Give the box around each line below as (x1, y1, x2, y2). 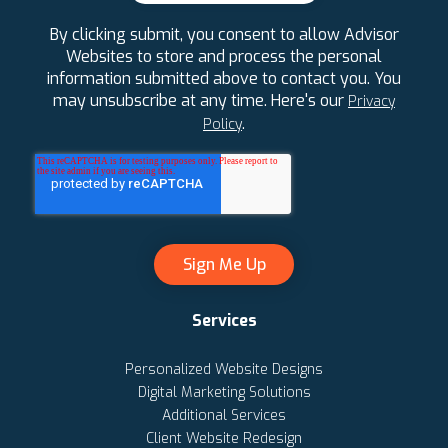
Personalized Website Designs (125, 360, 323, 380)
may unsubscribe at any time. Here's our (53, 90, 348, 112)
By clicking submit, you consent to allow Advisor (49, 24, 399, 46)
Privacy (348, 92, 395, 112)
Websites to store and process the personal (66, 46, 382, 68)
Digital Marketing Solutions (137, 383, 311, 403)
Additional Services (162, 406, 286, 426)
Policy (203, 115, 242, 135)
